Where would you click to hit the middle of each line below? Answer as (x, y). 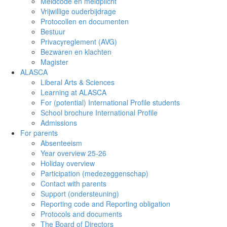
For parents (39, 133)
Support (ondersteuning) (80, 194)
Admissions (59, 123)
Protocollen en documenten (85, 21)
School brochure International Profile (99, 112)
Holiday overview (68, 163)
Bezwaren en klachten (76, 52)
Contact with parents (73, 183)
